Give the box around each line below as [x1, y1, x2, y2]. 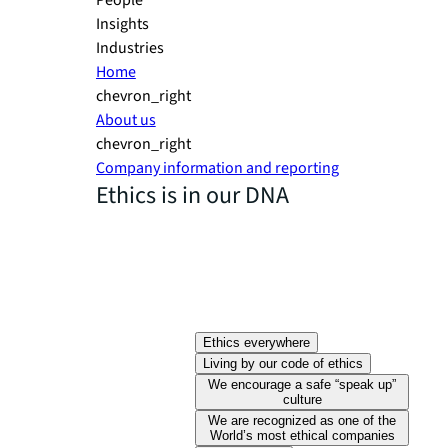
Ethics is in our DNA [96, 178, 289, 213]
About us [96, 109, 156, 131]
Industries [96, 37, 164, 59]
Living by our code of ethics [203, 356, 364, 371]
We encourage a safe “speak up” [208, 377, 397, 392]
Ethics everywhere [203, 335, 311, 350]
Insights [96, 13, 149, 35]
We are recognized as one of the [208, 413, 397, 428]
